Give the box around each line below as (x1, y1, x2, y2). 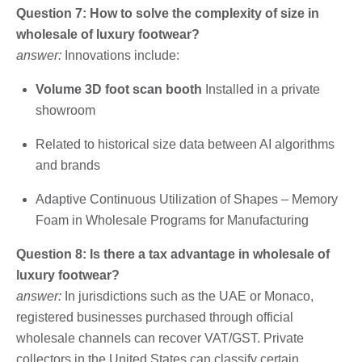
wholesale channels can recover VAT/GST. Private (16, 330, 304, 345)
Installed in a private (202, 82, 320, 96)
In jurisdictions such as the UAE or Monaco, (61, 288, 314, 303)
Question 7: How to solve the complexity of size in (16, 6, 319, 20)
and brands (36, 158, 100, 172)
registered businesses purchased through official (16, 309, 293, 324)
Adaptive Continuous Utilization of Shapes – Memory (36, 192, 338, 206)
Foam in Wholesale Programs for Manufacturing (36, 213, 309, 227)
